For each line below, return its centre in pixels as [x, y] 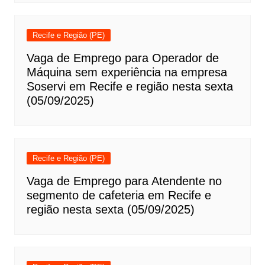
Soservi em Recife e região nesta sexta [130, 86]
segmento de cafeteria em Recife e [119, 195]
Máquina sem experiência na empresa [127, 72]
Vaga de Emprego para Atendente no [124, 181]
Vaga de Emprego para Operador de [122, 58]
